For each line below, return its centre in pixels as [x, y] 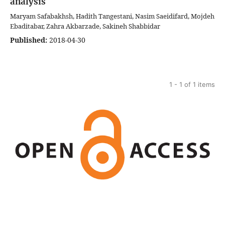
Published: [29, 40]
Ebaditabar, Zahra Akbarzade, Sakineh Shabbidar [85, 26]
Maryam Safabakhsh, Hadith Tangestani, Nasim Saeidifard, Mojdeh [112, 16]
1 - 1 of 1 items [192, 84]
